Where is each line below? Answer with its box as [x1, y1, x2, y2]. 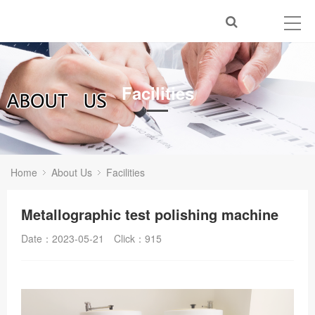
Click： [114, 231, 145, 245]
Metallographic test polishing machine [21, 204, 278, 224]
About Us [51, 165, 92, 179]
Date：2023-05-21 [21, 231, 104, 245]
